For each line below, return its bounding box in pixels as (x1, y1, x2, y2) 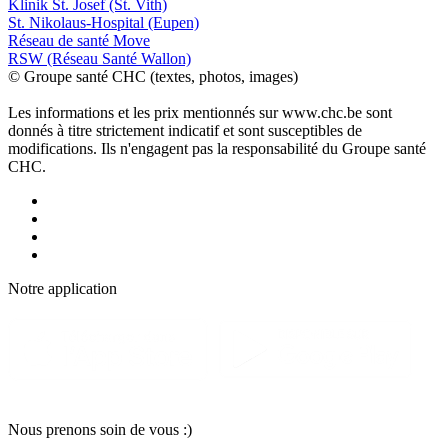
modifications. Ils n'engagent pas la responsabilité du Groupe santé (8, 140, 426, 158)
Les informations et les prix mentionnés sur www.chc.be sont (8, 104, 392, 122)
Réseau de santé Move (8, 32, 150, 50)
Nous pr (8, 421, 59, 439)
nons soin (66, 421, 130, 439)
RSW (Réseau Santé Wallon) (8, 50, 191, 68)
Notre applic (8, 280, 86, 298)
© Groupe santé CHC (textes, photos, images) (8, 68, 298, 86)
